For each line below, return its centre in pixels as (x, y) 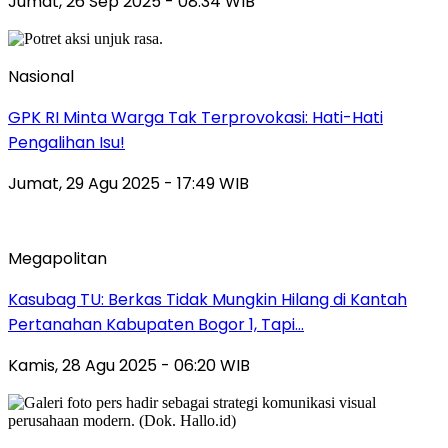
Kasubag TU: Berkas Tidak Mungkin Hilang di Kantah (207, 300)
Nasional (41, 77)
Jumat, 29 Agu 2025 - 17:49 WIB (128, 184)
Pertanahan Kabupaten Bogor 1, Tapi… (156, 325)
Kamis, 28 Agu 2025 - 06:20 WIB (129, 366)
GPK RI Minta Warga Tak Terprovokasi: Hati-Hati (195, 118)
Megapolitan (57, 259)
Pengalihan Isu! (66, 143)
